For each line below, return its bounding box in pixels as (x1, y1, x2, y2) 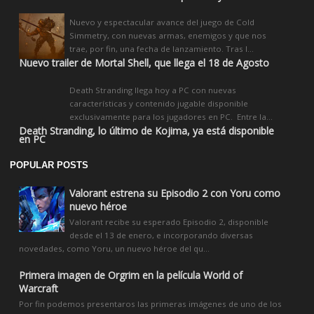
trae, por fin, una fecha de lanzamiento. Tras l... (69, 43, 254, 54)
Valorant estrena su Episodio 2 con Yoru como (69, 186, 280, 200)
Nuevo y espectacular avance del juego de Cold (69, 16, 254, 27)
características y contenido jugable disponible (69, 97, 248, 109)
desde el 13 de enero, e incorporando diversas (69, 229, 253, 240)
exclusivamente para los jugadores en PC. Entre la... (69, 111, 273, 122)
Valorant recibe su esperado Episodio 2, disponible (69, 216, 268, 227)
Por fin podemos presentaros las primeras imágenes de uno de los (19, 298, 282, 309)
